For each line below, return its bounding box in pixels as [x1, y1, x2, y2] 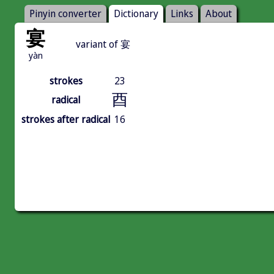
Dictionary [114, 7, 158, 21]
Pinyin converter [29, 7, 102, 21]
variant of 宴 [76, 37, 130, 51]
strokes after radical [21, 113, 110, 127]
